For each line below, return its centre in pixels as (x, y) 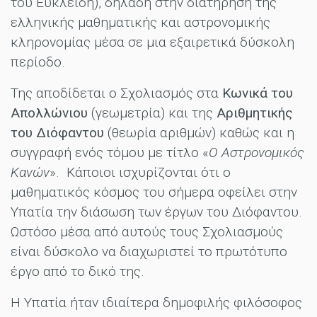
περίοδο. (40, 62)
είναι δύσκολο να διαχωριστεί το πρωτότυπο (149, 252)
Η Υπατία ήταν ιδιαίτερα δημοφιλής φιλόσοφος (156, 303)
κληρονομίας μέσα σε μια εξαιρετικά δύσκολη (152, 42)
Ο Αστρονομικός (257, 153)
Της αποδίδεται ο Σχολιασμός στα (116, 93)
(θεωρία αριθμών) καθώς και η (199, 133)
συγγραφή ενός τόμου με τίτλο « (110, 153)
